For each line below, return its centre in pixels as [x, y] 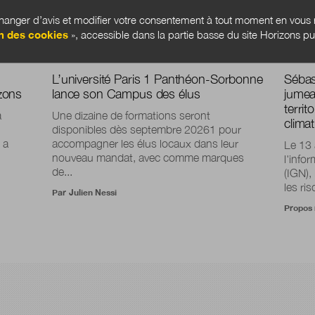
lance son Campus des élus [126, 94]
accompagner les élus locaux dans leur [145, 143]
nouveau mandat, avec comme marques [148, 157]
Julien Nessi [92, 192]
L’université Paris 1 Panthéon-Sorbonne [157, 79]
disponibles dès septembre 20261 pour [146, 129]
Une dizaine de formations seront [131, 115]
